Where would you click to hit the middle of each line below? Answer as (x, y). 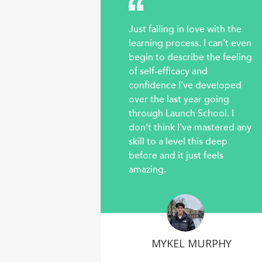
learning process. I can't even (190, 44)
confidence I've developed (185, 86)
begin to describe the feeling (190, 58)
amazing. (147, 170)
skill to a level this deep (178, 142)
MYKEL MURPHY (191, 244)
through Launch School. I (181, 114)
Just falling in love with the (185, 30)
